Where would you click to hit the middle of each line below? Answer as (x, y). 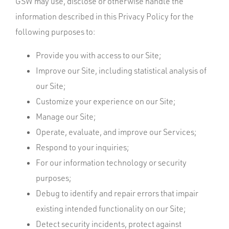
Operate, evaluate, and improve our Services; (116, 132)
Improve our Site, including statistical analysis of (121, 71)
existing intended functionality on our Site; (111, 209)
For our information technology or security (111, 163)
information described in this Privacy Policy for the (105, 16)
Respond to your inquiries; (82, 147)
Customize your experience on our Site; (106, 101)
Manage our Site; (66, 117)
